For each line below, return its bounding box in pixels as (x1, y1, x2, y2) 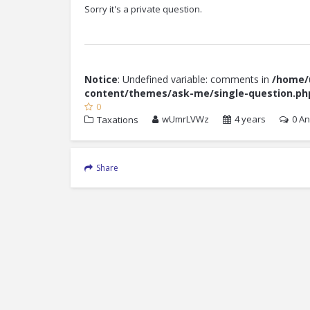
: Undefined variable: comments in (118, 73, 272, 86)
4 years (235, 113, 266, 125)
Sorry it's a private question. (84, 3, 202, 15)
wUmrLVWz (162, 113, 209, 125)
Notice (84, 73, 118, 86)
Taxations (97, 113, 138, 126)
